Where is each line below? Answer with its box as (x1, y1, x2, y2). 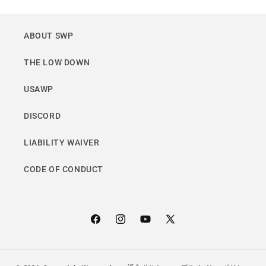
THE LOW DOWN (24, 58, 90, 67)
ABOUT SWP (24, 31, 74, 40)
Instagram (114, 220, 156, 230)
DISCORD (24, 111, 61, 121)
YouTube (139, 220, 176, 230)
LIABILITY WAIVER (24, 138, 100, 147)
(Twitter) (164, 235, 201, 245)
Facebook (89, 220, 129, 230)
